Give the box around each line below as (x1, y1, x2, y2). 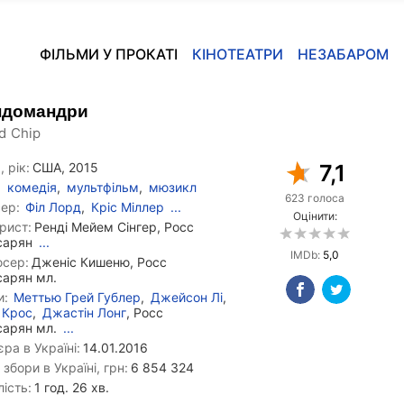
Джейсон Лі (151, 289, 223, 305)
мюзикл (149, 179, 197, 195)
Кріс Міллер (91, 199, 164, 215)
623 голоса (285, 191, 344, 205)
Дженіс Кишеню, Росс (32, 254, 167, 270)
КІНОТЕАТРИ (191, 45, 283, 63)
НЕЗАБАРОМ (297, 45, 389, 63)
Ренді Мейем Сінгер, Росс (34, 219, 194, 234)
